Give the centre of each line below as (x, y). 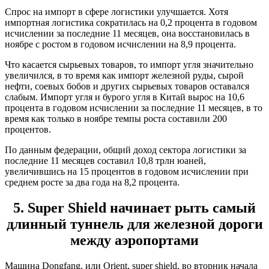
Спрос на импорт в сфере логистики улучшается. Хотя (116, 12)
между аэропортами (134, 240)
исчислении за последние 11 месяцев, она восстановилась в (127, 34)
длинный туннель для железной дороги (134, 224)
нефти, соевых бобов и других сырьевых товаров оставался (127, 86)
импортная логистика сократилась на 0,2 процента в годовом (131, 23)
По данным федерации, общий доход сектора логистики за (125, 150)
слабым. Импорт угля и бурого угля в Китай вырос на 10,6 (125, 97)
